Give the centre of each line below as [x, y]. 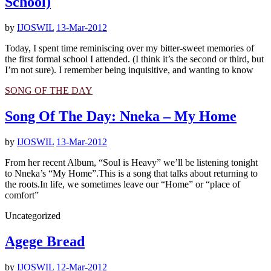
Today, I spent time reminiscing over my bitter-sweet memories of [129, 48]
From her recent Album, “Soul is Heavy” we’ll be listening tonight [131, 162]
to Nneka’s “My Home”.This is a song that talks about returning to [131, 173]
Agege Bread [45, 241]
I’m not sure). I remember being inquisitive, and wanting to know [129, 70]
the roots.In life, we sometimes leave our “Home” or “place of [122, 184]
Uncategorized [33, 215]
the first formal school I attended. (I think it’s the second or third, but [134, 59]
